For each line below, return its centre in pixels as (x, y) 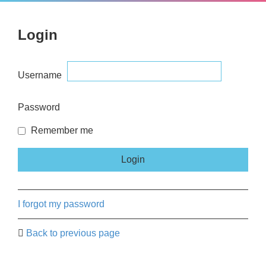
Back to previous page (73, 233)
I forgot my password (61, 204)
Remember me (61, 130)
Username (40, 75)
